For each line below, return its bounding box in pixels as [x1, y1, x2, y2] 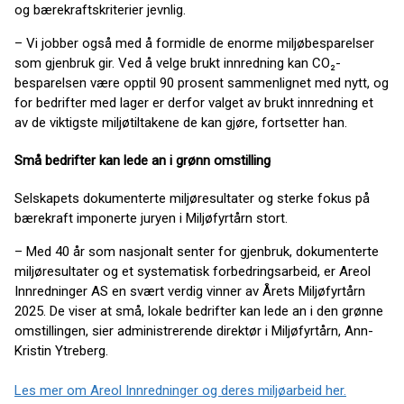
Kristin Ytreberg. [14, 342, 108, 359]
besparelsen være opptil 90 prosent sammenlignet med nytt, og [14, 74, 389, 91]
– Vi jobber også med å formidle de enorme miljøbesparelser [14, 34, 374, 51]
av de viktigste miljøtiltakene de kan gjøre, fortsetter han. [14, 114, 347, 131]
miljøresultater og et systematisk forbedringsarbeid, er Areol [14, 262, 371, 280]
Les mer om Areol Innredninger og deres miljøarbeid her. [14, 381, 346, 399]
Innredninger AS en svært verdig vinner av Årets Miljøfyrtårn [14, 282, 365, 299]
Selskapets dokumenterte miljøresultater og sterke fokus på [14, 189, 370, 207]
